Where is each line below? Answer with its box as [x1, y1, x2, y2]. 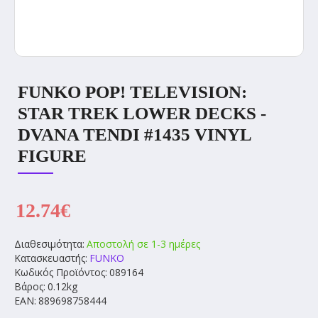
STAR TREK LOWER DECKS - [18, 104, 266, 123]
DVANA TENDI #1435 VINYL [18, 125, 251, 144]
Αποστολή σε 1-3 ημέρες [87, 237, 200, 251]
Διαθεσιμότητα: [14, 237, 84, 251]
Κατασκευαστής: [14, 251, 87, 265]
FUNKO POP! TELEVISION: [18, 82, 247, 102]
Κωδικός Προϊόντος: [14, 265, 107, 279]
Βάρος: [14, 280, 45, 293]
